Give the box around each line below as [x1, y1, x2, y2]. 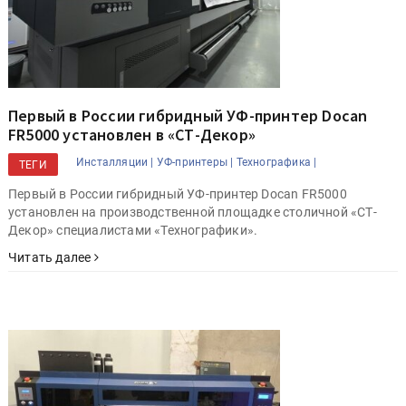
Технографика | [236, 155, 317, 169]
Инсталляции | [76, 155, 154, 169]
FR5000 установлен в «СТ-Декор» [8, 123, 256, 145]
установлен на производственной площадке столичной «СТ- [8, 204, 377, 219]
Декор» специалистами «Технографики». [8, 222, 258, 237]
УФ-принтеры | [156, 155, 234, 169]
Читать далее [8, 249, 94, 265]
